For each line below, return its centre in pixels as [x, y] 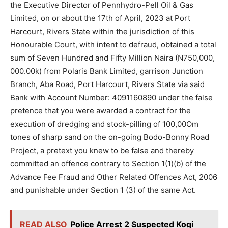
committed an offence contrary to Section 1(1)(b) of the [108, 164]
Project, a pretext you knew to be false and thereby [102, 151]
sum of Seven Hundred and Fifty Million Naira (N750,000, [112, 58]
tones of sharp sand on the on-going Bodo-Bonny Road [110, 137]
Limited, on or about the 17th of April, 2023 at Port [100, 18]
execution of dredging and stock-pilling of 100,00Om [104, 124]
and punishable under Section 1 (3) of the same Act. [103, 190]
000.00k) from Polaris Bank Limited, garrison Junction [107, 71]
